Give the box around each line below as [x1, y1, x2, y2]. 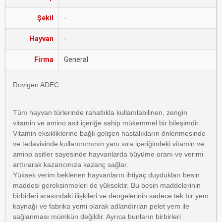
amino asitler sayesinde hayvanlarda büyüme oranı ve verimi [13, 150, 203, 158]
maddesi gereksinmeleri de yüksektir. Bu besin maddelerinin [13, 181, 201, 189]
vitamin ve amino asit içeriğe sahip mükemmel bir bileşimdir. [13, 119, 200, 127]
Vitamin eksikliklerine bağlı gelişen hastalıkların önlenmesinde [13, 129, 206, 137]
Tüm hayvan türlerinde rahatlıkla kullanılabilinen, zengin [13, 109, 187, 116]
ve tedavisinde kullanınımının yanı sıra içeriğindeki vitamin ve [13, 140, 204, 148]
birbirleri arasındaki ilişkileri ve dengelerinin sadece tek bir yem [13, 192, 209, 200]
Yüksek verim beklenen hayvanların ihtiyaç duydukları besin [13, 171, 200, 179]
